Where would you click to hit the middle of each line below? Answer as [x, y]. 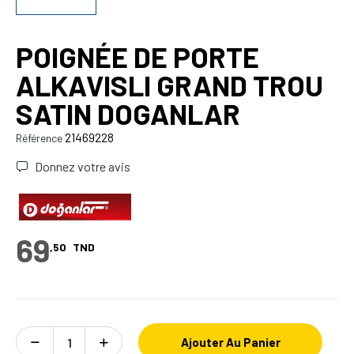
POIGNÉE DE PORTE [137, 57]
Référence [39, 138]
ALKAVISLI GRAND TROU [169, 85]
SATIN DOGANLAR [128, 114]
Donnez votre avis [81, 167]
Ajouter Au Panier [230, 343]
